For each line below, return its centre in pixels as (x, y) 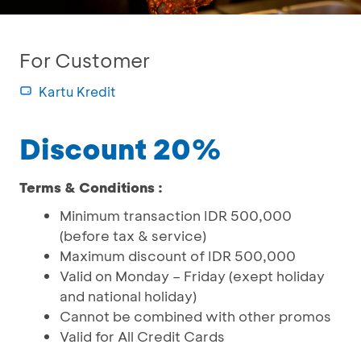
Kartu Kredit (77, 91)
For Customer (85, 60)
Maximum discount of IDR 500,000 (178, 255)
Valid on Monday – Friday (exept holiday (192, 276)
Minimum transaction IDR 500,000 (176, 215)
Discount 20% (120, 148)
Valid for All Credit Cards (142, 336)
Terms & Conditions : (91, 187)
